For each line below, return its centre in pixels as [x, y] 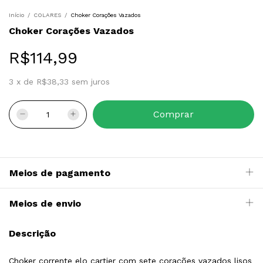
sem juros [91, 82]
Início [16, 15]
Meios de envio [45, 204]
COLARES [47, 15]
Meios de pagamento [60, 173]
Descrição [32, 234]
